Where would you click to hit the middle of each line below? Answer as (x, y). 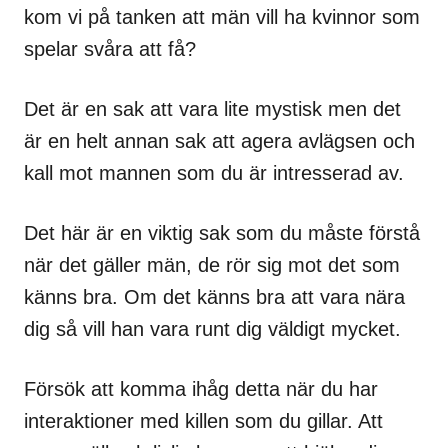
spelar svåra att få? (110, 49)
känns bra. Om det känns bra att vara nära (214, 297)
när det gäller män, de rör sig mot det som (212, 265)
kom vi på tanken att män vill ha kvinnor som (222, 17)
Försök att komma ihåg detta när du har (201, 389)
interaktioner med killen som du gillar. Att (203, 421)
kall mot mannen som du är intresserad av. (214, 173)
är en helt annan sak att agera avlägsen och (219, 141)
